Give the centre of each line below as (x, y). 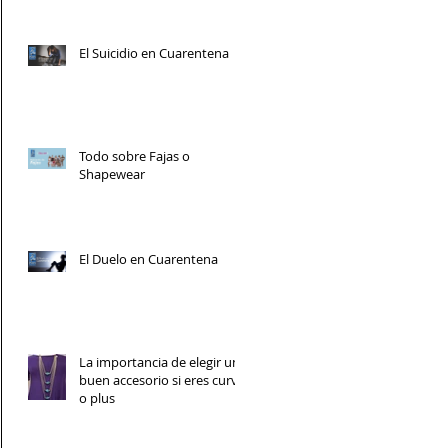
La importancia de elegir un (159, 361)
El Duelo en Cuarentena (148, 258)
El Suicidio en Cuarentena (154, 52)
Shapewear (112, 173)
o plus (97, 397)
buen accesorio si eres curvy (162, 379)
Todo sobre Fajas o (134, 155)
